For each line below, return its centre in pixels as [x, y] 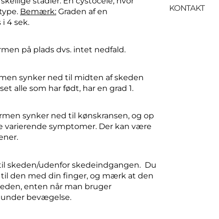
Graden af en [82, 12]
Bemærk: [38, 12]
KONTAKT [187, 8]
